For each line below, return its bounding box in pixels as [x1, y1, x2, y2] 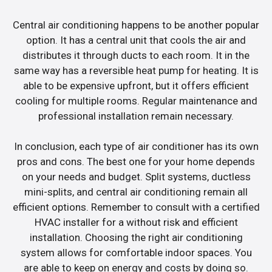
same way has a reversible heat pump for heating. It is [13, 64, 259, 76]
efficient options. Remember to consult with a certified [12, 201, 260, 214]
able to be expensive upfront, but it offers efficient [23, 79, 249, 92]
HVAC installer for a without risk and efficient [34, 216, 238, 229]
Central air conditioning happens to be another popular [13, 18, 259, 31]
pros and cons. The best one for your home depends [17, 155, 255, 168]
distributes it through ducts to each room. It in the [22, 49, 250, 61]
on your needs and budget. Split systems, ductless [21, 171, 251, 183]
